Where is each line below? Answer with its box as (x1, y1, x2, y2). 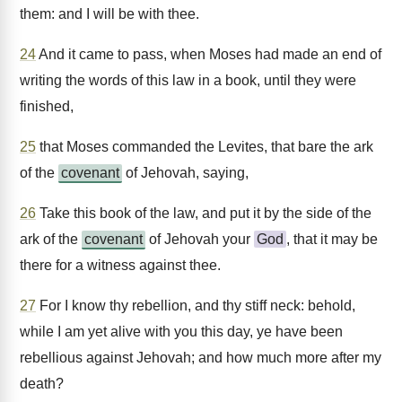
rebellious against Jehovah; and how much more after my (20, 350, 381, 365)
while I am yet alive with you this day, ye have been (20, 324, 343, 339)
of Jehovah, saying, (122, 165, 249, 180)
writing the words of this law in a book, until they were (20, 73, 356, 88)
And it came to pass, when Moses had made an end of (36, 47, 381, 62)
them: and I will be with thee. (20, 6, 199, 22)
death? (20, 376, 64, 391)
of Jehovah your (145, 232, 254, 247)
